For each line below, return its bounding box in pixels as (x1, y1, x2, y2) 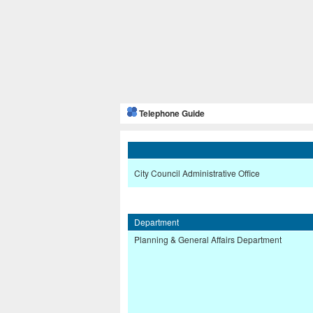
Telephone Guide (139, 108, 205, 120)
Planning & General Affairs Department (134, 233, 282, 246)
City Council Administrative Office (134, 167, 260, 180)
